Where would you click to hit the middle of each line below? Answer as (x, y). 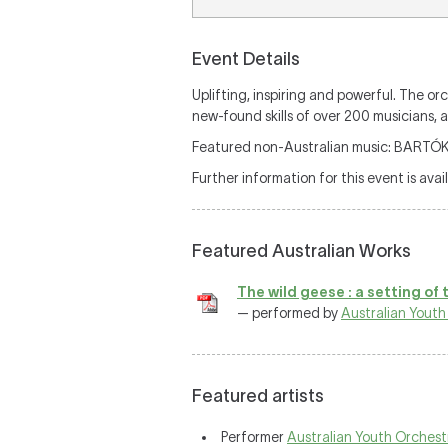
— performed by (289, 313)
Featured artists (258, 396)
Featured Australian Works (301, 251)
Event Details (246, 59)
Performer (254, 437)
